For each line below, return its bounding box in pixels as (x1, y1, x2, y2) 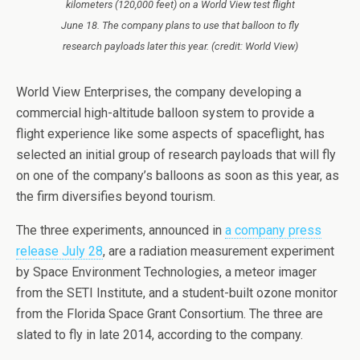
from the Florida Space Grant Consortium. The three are (16, 306, 323, 322)
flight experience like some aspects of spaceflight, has (16, 126, 325, 142)
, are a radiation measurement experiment (103, 243, 334, 260)
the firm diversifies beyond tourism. (16, 189, 215, 205)
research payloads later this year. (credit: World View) (62, 40, 298, 53)
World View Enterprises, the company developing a (16, 84, 301, 100)
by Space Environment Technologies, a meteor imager (16, 264, 317, 280)
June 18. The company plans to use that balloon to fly (61, 19, 299, 32)
